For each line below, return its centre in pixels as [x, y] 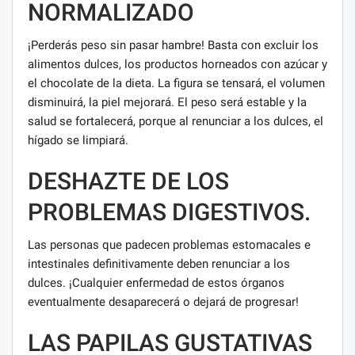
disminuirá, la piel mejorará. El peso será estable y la [167, 103]
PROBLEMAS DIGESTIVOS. [169, 212]
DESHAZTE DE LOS [128, 181]
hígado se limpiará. [78, 141]
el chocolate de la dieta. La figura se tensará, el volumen [176, 84]
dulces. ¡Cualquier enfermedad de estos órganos [156, 283]
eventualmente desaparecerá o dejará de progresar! [163, 302]
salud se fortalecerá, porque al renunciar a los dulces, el [176, 122]
